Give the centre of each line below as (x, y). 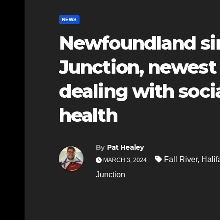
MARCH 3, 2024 (125, 160)
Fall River (181, 159)
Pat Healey (125, 147)
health (88, 115)
